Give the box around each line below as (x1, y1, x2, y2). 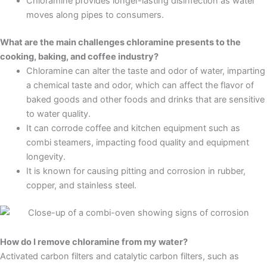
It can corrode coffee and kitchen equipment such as (26, 122, 240, 133)
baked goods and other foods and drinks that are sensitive (26, 94, 265, 105)
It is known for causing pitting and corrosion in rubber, (26, 165, 246, 176)
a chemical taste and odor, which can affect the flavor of (26, 79, 254, 91)
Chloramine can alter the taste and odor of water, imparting (26, 65, 265, 76)
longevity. (26, 151, 66, 162)
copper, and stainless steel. (26, 179, 136, 191)
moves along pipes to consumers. (26, 10, 164, 20)
